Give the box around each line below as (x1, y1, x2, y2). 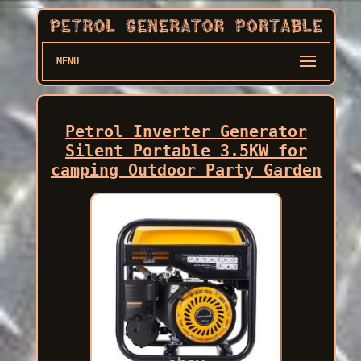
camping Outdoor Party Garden (50, 160, 322, 180)
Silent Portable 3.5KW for (64, 140, 307, 160)
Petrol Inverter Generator (64, 121, 307, 141)
